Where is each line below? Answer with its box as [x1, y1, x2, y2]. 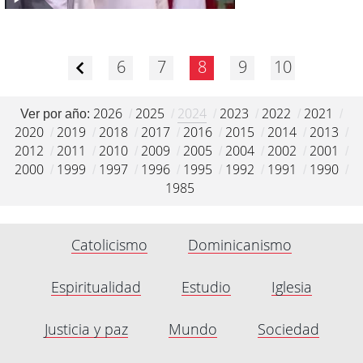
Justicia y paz [44, 318, 128, 339]
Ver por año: [20, 106, 93, 121]
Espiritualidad [51, 276, 141, 297]
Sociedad [257, 318, 319, 339]
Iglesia [271, 276, 312, 297]
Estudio [181, 276, 231, 297]
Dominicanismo [188, 234, 292, 254]
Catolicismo [71, 234, 147, 254]
